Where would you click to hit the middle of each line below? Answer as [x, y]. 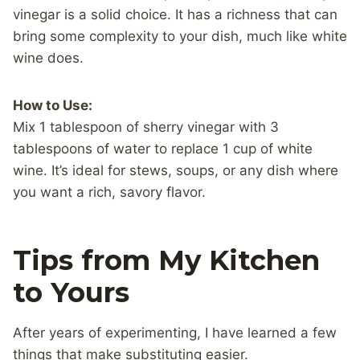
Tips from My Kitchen [166, 261]
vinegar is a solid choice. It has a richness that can [175, 15]
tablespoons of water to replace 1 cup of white [163, 149]
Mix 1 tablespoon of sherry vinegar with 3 [146, 127]
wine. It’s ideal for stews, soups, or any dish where [176, 171]
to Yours [71, 293]
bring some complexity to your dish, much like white [180, 37]
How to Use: [53, 106]
